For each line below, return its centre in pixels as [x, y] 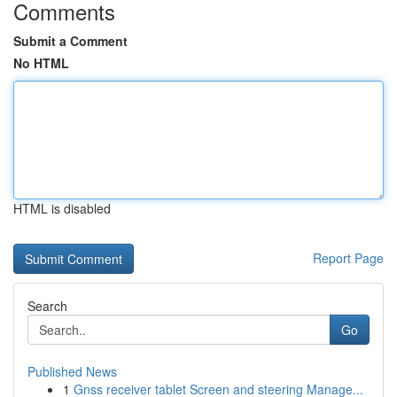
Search [47, 306]
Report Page [348, 258]
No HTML [41, 63]
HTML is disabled [62, 208]
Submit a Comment [70, 41]
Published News [72, 371]
